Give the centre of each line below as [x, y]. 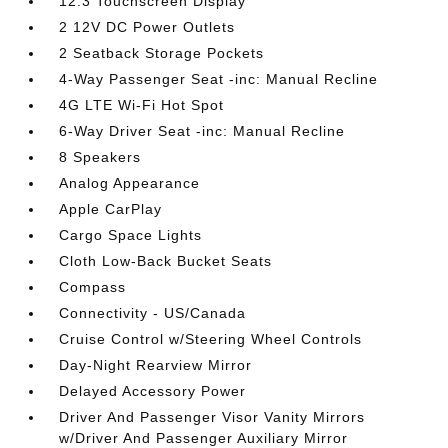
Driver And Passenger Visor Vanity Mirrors [212, 417]
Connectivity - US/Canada [153, 313]
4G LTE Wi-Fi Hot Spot [142, 105]
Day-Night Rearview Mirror [156, 365]
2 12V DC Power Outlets [147, 27]
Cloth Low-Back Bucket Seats [166, 261]
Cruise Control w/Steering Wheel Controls [211, 339]
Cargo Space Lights [131, 235]
